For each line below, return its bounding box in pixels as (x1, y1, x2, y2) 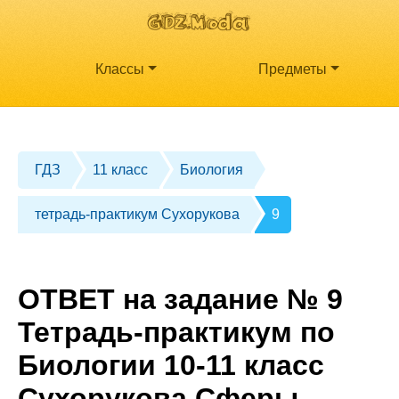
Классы (95, 61, 145, 77)
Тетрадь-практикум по (18, 315, 335, 348)
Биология (180, 162, 244, 178)
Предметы (258, 61, 328, 77)
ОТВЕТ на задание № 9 (18, 282, 343, 315)
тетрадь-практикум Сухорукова (35, 207, 240, 223)
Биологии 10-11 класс (18, 348, 324, 381)
